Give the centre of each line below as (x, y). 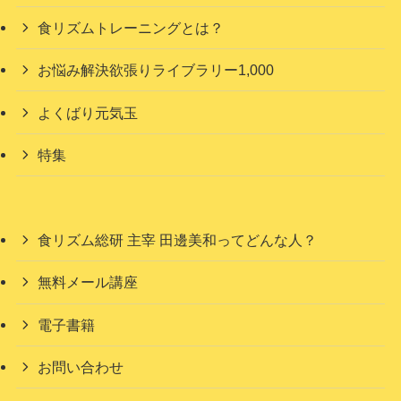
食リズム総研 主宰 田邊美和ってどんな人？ (178, 240)
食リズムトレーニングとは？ (131, 28)
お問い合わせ (81, 367)
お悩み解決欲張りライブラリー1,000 (156, 70)
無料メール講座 (88, 282)
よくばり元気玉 (88, 112)
